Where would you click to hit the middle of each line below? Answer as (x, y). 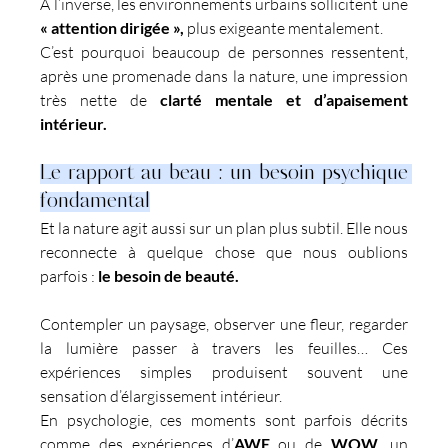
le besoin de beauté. (169, 275)
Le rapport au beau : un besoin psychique (224, 173)
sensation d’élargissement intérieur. (161, 395)
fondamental (95, 201)
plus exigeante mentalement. (284, 27)
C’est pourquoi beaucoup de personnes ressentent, (224, 51)
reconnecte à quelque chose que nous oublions (224, 251)
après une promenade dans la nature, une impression (224, 75)
